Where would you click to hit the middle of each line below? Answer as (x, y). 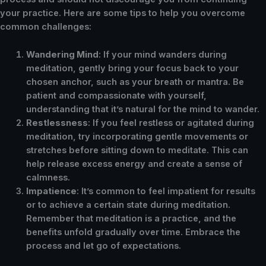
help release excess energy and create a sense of (134, 164)
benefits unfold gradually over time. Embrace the (133, 232)
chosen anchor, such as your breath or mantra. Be (135, 82)
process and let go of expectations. (103, 246)
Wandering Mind (62, 54)
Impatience (51, 191)
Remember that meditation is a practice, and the (131, 218)
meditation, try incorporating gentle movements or (137, 136)
